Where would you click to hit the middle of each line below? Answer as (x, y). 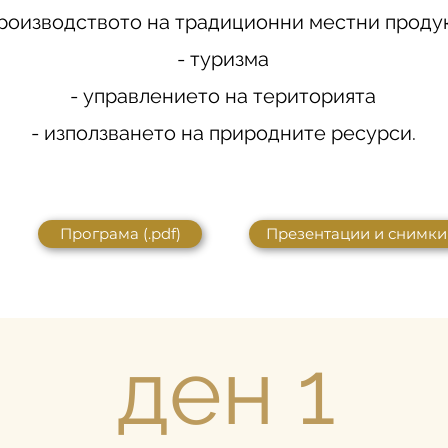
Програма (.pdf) (120, 233)
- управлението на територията (223, 96)
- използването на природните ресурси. (223, 133)
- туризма (223, 59)
